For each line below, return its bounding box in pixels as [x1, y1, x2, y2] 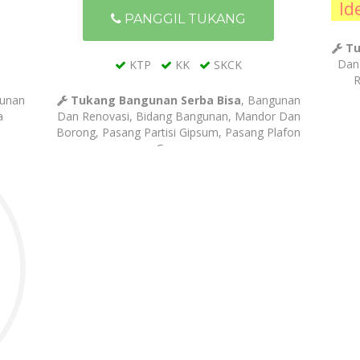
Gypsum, [155, 141, 202, 157]
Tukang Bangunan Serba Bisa [70, 92, 241, 108]
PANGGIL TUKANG [121, 11, 247, 27]
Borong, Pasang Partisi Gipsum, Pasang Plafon [56, 125, 301, 141]
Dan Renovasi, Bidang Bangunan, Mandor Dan [56, 108, 301, 125]
